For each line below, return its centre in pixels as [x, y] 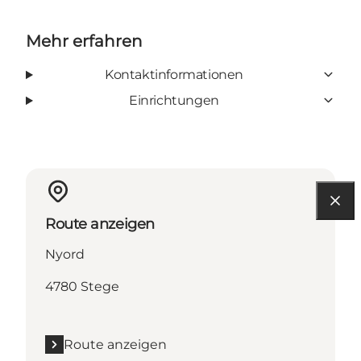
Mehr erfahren [84, 41]
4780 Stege [82, 286]
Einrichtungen [174, 100]
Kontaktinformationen [174, 74]
